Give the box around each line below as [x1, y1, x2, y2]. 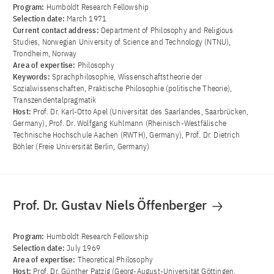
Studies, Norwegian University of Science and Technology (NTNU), [13, 37, 231, 48]
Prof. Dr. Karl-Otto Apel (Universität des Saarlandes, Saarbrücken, [33, 106, 249, 117]
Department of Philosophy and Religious [101, 25, 234, 36]
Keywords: [13, 72, 52, 83]
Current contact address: [13, 25, 101, 36]
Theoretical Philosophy [77, 254, 154, 265]
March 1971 [67, 13, 107, 24]
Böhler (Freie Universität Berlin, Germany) [13, 141, 150, 152]
